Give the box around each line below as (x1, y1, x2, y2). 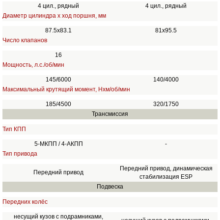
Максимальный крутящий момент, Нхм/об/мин (2, 86, 130, 93)
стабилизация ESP (139, 173, 193, 180)
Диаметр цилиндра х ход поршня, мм (2, 12, 106, 19)
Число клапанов (2, 37, 47, 44)
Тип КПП (2, 126, 26, 133)
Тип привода (2, 150, 37, 157)
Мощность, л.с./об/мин (2, 61, 64, 68)
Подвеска (97, 183, 123, 190)
